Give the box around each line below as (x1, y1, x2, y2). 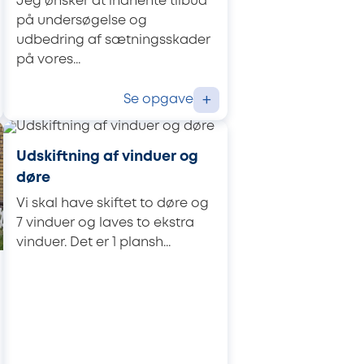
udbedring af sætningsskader (16, 33, 210, 46)
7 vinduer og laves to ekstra (16, 216, 194, 229)
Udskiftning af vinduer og (16, 150, 198, 164)
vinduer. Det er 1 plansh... (16, 236, 171, 249)
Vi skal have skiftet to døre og (16, 197, 209, 210)
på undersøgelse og (16, 14, 147, 27)
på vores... (16, 53, 80, 66)
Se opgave (123, 93, 193, 106)
